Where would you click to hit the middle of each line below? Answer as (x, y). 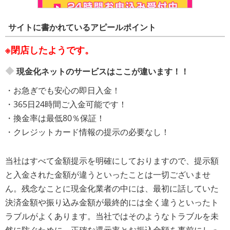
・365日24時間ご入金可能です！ (66, 104)
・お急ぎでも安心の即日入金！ (63, 90)
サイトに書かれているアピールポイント (82, 27)
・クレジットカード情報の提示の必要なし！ (87, 132)
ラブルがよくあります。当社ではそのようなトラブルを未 (112, 216)
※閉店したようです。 (50, 50)
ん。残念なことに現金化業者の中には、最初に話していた (112, 188)
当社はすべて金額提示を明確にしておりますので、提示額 (112, 160)
